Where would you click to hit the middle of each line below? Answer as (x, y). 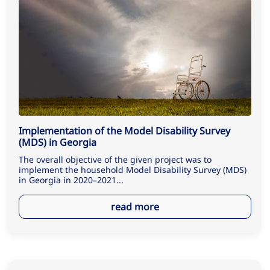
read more (135, 206)
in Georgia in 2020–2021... (71, 180)
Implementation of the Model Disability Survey (124, 131)
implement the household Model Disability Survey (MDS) (133, 170)
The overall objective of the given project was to (115, 160)
